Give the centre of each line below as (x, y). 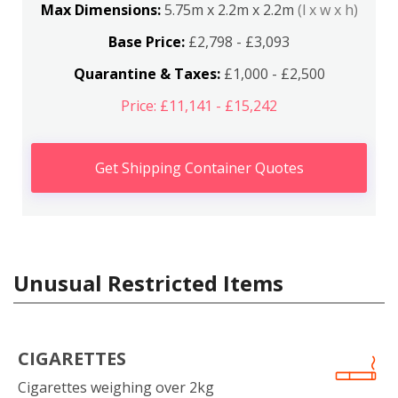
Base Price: (147, 41)
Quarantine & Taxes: (147, 73)
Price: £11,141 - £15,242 (199, 105)
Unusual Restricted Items (148, 283)
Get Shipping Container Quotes (199, 167)
